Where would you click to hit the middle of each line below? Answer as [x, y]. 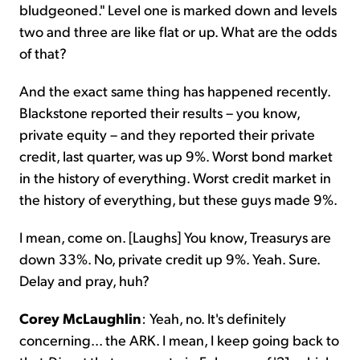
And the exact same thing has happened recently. [175, 90]
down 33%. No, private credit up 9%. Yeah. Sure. [170, 258]
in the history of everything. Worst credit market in [175, 177]
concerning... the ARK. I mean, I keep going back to [179, 339]
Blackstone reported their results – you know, [160, 112]
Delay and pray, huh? [84, 280]
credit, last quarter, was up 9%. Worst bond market [176, 155]
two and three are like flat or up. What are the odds [178, 31]
